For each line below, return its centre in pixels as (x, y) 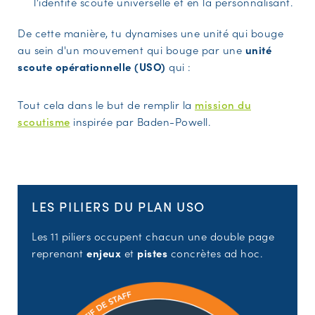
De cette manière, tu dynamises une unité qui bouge (150, 33)
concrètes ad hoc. (215, 253)
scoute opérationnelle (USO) (93, 66)
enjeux (104, 253)
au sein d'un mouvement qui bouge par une (131, 50)
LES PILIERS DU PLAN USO (118, 206)
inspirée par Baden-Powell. (140, 121)
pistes (152, 253)
